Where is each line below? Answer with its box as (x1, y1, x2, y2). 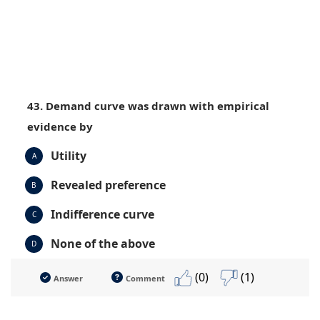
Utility (51, 147, 86, 164)
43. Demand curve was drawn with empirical (27, 98, 269, 113)
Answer (54, 272, 83, 284)
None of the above (51, 235, 155, 251)
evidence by (27, 119, 93, 134)
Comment (126, 272, 165, 284)
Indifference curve (51, 206, 154, 222)
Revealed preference (51, 176, 166, 193)
